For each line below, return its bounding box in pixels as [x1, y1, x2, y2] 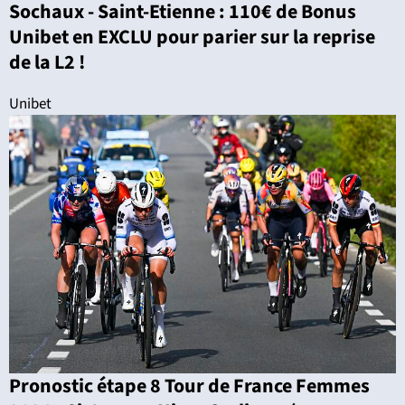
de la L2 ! [9, 47, 85, 77]
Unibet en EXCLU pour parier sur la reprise [9, 22, 375, 52]
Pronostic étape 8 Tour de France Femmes [9, 371, 370, 400]
